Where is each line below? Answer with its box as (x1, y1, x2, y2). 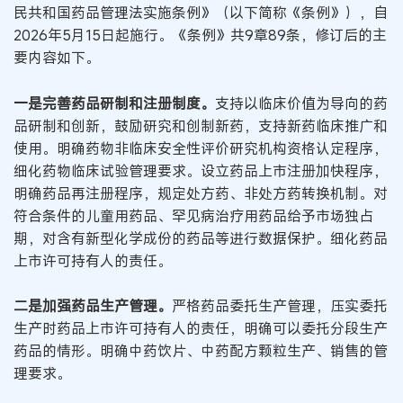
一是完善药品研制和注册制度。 (13, 93, 215, 113)
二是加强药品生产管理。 (13, 296, 172, 317)
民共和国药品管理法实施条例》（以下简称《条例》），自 (13, 3, 388, 22)
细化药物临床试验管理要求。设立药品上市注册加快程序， (13, 160, 388, 181)
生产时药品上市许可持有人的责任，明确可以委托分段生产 (13, 318, 388, 339)
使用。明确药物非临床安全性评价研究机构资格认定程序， (13, 138, 388, 158)
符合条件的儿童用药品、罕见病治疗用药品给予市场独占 (13, 205, 373, 226)
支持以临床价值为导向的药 (215, 93, 388, 113)
